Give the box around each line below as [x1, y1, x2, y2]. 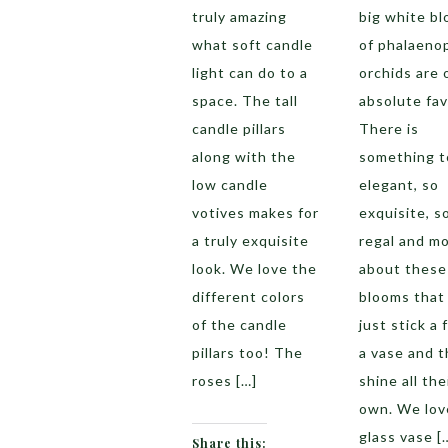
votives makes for [192, 204, 319, 221]
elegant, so [358, 176, 439, 193]
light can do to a [192, 64, 308, 81]
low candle [192, 176, 268, 193]
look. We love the [192, 260, 317, 277]
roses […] [192, 372, 257, 389]
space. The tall [192, 92, 298, 109]
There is [358, 120, 419, 137]
